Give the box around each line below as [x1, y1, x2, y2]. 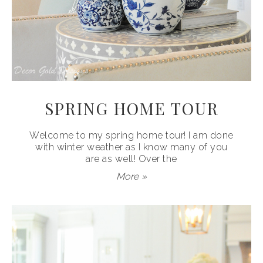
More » [116, 171, 147, 183]
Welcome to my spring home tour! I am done [29, 130, 234, 141]
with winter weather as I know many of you [35, 141, 228, 153]
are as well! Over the [86, 153, 177, 165]
